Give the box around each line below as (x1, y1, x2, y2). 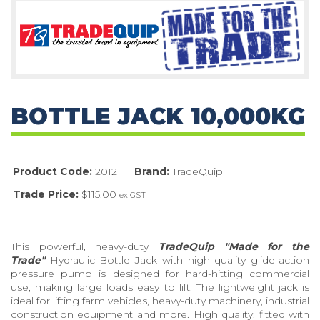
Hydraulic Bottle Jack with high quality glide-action (45, 253, 309, 266)
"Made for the (224, 239, 310, 253)
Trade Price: (12, 187, 79, 201)
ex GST (119, 189, 146, 200)
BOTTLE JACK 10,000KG (11, 101, 305, 130)
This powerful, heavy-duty (11, 239, 159, 253)
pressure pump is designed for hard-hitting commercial (11, 266, 309, 280)
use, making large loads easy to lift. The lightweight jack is (11, 280, 309, 294)
